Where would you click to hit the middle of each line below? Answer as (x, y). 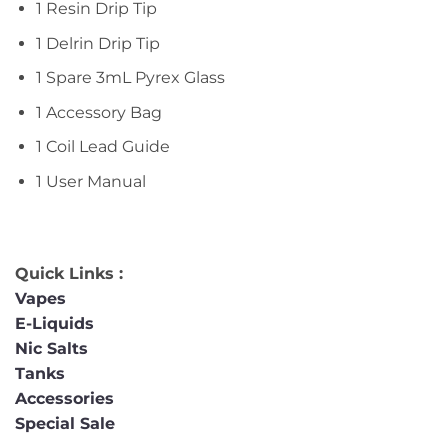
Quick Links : (69, 273)
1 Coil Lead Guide (102, 147)
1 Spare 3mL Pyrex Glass (130, 78)
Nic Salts (51, 348)
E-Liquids (54, 323)
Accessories (67, 398)
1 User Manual (90, 181)
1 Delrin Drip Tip (97, 43)
